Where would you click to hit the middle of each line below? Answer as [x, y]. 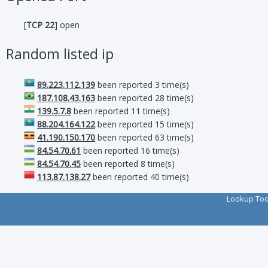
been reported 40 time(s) [140, 177]
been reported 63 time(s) [144, 137]
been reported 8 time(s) [128, 164]
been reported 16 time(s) [130, 150]
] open [67, 25]
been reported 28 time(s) [144, 98]
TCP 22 [40, 25]
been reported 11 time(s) [121, 111]
